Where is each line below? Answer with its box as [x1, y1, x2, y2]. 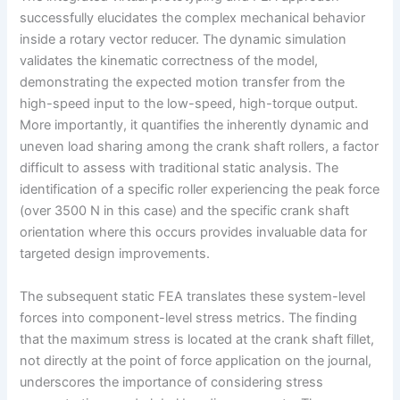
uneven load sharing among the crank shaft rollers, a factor [20, 138, 379, 155]
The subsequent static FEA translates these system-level [20, 287, 366, 304]
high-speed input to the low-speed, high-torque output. [20, 96, 359, 112]
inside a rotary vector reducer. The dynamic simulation [20, 31, 347, 48]
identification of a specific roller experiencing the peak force [20, 181, 380, 198]
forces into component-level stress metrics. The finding [20, 309, 358, 326]
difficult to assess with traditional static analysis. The [20, 160, 339, 177]
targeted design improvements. [20, 246, 211, 262]
